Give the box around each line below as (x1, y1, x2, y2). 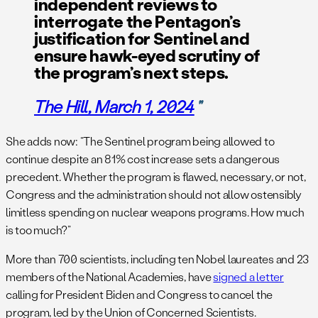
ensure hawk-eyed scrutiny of (34, 43, 260, 66)
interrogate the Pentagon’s (34, 9, 241, 32)
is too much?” (6, 221, 71, 237)
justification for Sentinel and (34, 26, 250, 49)
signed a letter (213, 268, 284, 284)
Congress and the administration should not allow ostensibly (6, 186, 302, 202)
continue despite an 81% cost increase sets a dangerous (6, 150, 280, 166)
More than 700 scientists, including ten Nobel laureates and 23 (6, 251, 309, 266)
